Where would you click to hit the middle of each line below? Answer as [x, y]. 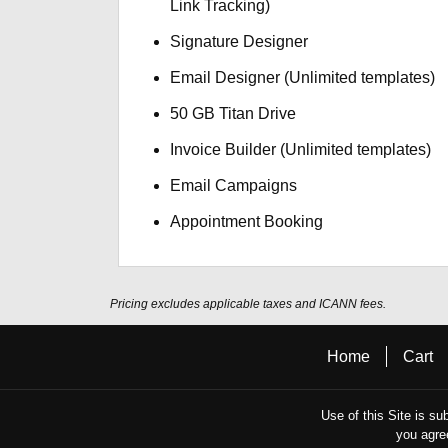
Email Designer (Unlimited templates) [303, 77]
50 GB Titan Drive [233, 113]
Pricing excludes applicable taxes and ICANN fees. [248, 304]
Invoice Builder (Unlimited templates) [301, 149]
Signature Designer [239, 41]
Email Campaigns [234, 185]
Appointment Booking [247, 221]
